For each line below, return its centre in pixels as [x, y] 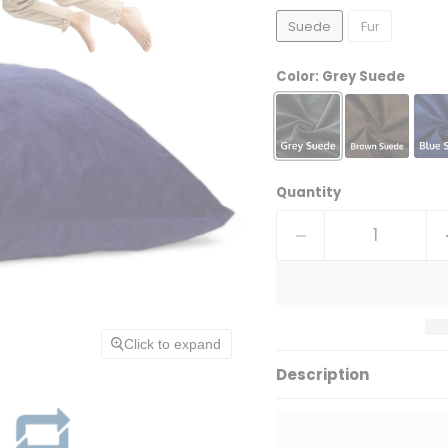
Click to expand [173, 343]
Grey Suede [363, 77]
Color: [298, 77]
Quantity [308, 193]
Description [322, 375]
